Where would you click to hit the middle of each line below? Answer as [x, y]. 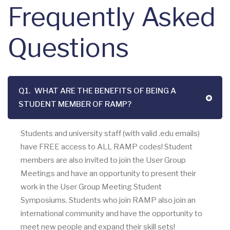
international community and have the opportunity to [111, 214]
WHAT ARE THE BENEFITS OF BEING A [104, 91]
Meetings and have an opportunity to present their [108, 174]
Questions [68, 48]
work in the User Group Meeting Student [91, 187]
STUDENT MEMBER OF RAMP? [75, 104]
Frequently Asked [112, 17]
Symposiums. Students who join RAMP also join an [108, 200]
